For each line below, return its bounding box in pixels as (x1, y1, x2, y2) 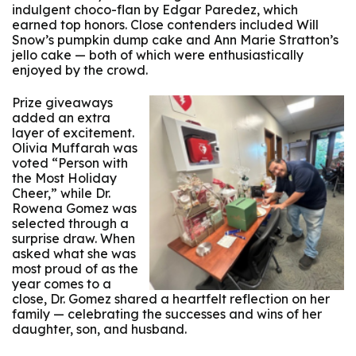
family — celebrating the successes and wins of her (12, 306, 322, 323)
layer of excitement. (12, 125, 134, 141)
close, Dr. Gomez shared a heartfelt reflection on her (12, 291, 330, 308)
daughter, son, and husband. (12, 321, 187, 338)
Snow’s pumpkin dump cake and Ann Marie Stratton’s (12, 32, 339, 48)
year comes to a (12, 276, 111, 292)
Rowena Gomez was (12, 200, 137, 217)
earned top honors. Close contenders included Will (12, 17, 319, 33)
